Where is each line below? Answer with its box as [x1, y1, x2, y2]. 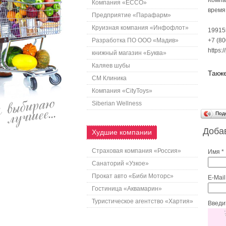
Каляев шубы [92, 62, 130, 69]
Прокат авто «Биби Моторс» [92, 173, 174, 180]
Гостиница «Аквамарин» [92, 185, 162, 192]
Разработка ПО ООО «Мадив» [92, 37, 179, 44]
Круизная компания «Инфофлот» [92, 24, 189, 31]
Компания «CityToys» [92, 87, 152, 94]
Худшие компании [92, 128, 152, 136]
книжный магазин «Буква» [92, 49, 166, 56]
